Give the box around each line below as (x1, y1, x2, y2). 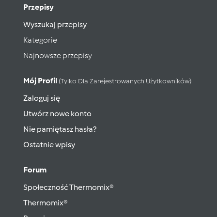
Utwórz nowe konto (23, 109, 92, 119)
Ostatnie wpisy (23, 140, 75, 150)
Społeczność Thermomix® (23, 183, 114, 192)
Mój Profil (23, 76, 59, 86)
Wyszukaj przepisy (23, 20, 87, 30)
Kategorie (23, 35, 57, 45)
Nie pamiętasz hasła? (23, 124, 96, 134)
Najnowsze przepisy (23, 51, 92, 61)
